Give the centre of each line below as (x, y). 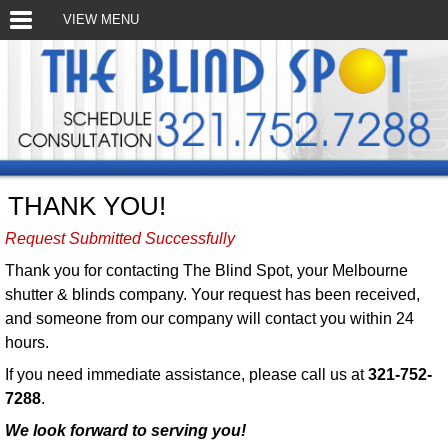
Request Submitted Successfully (119, 238)
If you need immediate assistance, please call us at (186, 374)
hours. (26, 342)
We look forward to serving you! (125, 430)
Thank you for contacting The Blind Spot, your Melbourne (206, 270)
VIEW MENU (100, 19)
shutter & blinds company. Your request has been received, (212, 294)
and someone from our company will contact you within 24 (209, 318)
